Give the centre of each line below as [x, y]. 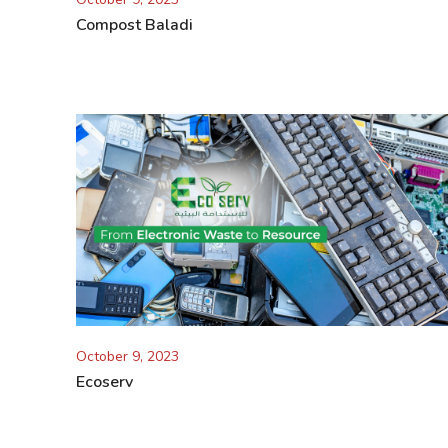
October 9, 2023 [127, 357]
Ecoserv [104, 382]
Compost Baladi [134, 24]
